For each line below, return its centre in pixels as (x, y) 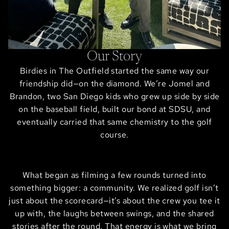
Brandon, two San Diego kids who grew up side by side (114, 97)
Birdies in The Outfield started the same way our (114, 71)
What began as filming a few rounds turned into (114, 175)
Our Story (114, 57)
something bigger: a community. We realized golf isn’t (114, 188)
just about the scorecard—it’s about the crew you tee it (114, 200)
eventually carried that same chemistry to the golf (114, 122)
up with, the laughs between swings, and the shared (114, 213)
